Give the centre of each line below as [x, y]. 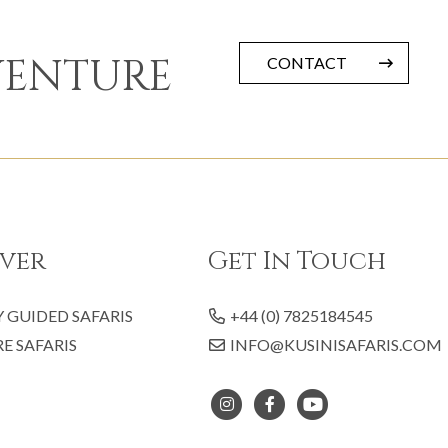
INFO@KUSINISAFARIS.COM [336, 344]
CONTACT [306, 63]
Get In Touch [296, 261]
